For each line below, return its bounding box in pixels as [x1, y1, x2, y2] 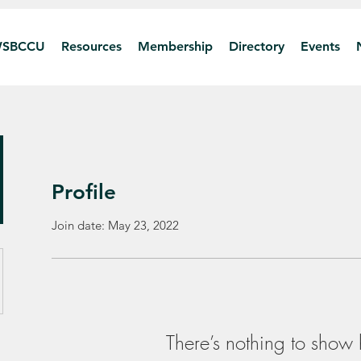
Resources [60, 39, 122, 54]
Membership [137, 39, 213, 54]
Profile [52, 180, 116, 205]
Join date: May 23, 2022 [52, 218, 179, 233]
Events [300, 39, 340, 54]
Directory [228, 39, 284, 54]
